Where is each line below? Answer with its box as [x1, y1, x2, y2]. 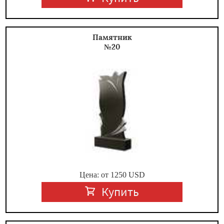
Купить [101, 184, 139, 200]
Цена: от [79, 170, 110, 179]
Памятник [92, 32, 132, 42]
